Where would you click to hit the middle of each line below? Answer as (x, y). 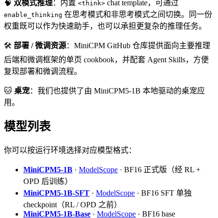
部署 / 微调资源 (40, 45)
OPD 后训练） (48, 182)
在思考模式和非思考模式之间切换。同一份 (137, 14)
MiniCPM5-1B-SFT (56, 193)
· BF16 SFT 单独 (163, 193)
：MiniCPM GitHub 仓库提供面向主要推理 (138, 45)
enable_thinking (33, 15)
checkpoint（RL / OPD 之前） (73, 205)
